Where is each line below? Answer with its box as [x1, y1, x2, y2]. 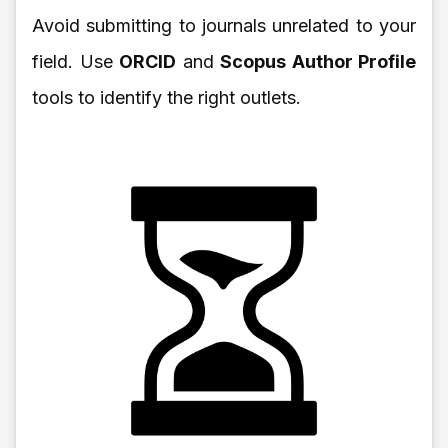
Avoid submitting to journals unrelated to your [32, 14, 416, 36]
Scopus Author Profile [220, 50, 416, 72]
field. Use [32, 50, 119, 72]
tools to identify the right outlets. [32, 86, 301, 108]
